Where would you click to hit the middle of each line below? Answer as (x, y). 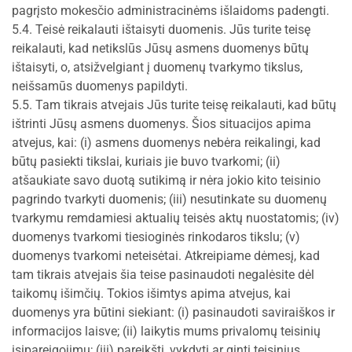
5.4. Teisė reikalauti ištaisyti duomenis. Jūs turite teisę (161, 29)
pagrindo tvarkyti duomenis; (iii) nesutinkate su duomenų (169, 199)
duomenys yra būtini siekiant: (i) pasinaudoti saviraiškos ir (173, 312)
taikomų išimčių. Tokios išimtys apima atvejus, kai (151, 293)
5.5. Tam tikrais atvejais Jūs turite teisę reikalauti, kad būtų (174, 105)
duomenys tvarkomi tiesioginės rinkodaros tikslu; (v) (156, 237)
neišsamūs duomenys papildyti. (100, 86)
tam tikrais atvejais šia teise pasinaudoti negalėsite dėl (163, 275)
